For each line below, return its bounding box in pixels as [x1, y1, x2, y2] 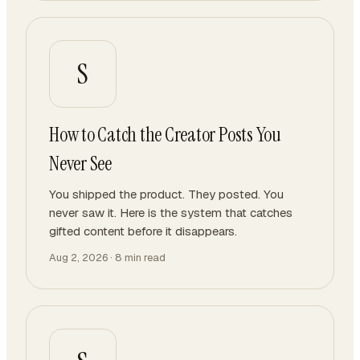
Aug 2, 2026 [49, 251, 108, 264]
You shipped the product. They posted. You [49, 186, 284, 202]
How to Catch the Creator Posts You [49, 122, 281, 147]
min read [122, 251, 166, 264]
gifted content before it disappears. [49, 223, 237, 239]
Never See [49, 151, 112, 176]
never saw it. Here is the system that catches [49, 205, 292, 220]
